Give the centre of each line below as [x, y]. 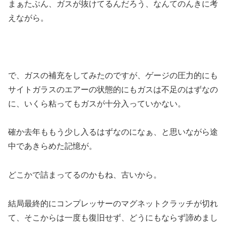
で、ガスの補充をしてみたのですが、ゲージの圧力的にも [113, 75]
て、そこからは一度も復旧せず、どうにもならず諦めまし [113, 217]
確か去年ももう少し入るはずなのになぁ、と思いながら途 [113, 132]
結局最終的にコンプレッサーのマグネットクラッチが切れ [113, 203]
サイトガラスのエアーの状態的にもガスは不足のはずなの [113, 89]
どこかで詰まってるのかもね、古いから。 [85, 175]
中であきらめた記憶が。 [52, 146]
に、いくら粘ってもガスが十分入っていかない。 [97, 103]
